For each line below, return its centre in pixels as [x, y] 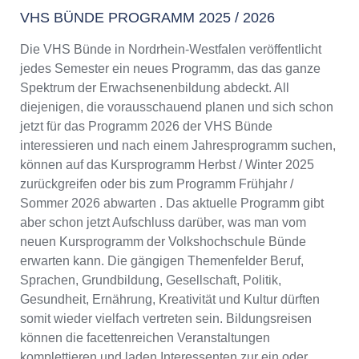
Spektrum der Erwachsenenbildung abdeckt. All [155, 88]
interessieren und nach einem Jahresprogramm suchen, [178, 146]
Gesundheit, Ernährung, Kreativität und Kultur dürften [170, 300]
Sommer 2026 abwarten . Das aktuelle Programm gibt [172, 204]
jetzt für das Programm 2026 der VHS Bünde [146, 127]
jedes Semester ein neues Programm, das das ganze [170, 69]
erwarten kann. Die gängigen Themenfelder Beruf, [162, 261]
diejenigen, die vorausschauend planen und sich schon [177, 107]
